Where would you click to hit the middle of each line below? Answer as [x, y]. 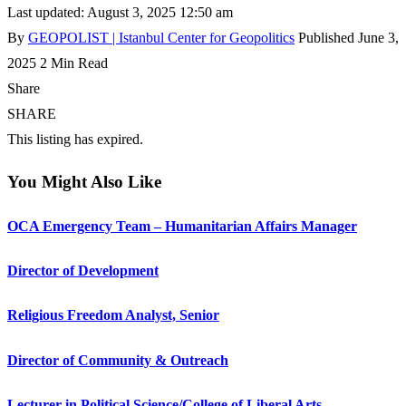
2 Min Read [74, 63]
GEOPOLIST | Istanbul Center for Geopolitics [161, 37]
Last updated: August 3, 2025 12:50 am [120, 12]
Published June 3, [348, 37]
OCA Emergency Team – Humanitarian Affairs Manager [182, 226]
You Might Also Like [84, 181]
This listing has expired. [75, 139]
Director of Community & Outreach [118, 360]
